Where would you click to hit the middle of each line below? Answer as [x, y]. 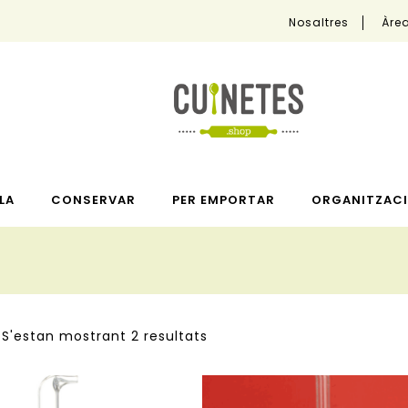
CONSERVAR [93, 200]
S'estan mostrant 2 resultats [105, 337]
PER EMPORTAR [223, 200]
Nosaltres [319, 22]
